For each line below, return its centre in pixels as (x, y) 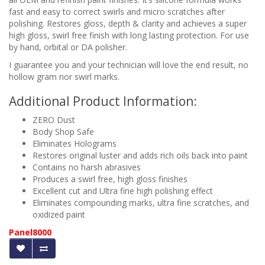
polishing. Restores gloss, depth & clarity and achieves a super (128, 24)
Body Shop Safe (63, 132)
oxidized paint (59, 215)
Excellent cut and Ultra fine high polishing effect (123, 191)
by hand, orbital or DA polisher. (68, 47)
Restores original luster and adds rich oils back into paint (140, 156)
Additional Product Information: (103, 101)
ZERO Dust (54, 120)
